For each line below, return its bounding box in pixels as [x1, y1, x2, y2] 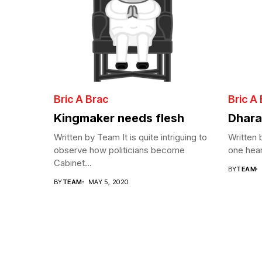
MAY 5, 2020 [88, 177, 129, 186]
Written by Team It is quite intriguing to [54, 131, 207, 143]
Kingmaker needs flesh [54, 111, 184, 125]
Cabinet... [54, 157, 92, 168]
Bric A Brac [54, 92, 108, 105]
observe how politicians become [54, 144, 185, 156]
